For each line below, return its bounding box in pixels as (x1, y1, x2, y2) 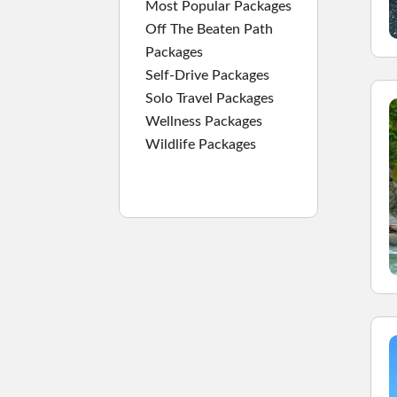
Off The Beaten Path (145, 21, 274, 36)
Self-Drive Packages (145, 67, 270, 82)
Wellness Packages (145, 113, 263, 128)
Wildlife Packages (145, 136, 257, 152)
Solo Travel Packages (145, 90, 275, 105)
